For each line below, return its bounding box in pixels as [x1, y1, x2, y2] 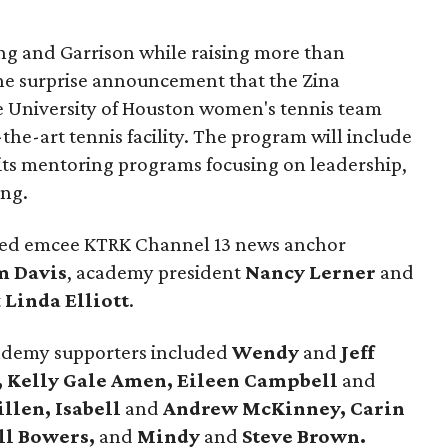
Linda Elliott [5, 288, 129, 312]
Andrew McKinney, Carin [163, 396, 405, 420]
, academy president [67, 260, 245, 284]
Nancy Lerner [245, 260, 376, 284]
